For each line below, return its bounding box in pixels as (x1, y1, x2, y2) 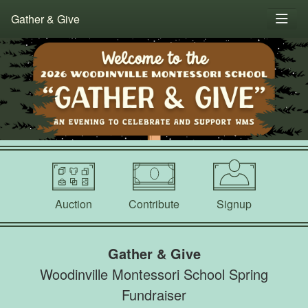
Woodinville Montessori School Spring (40, 263, 268, 284)
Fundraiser (122, 284, 186, 305)
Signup (217, 195, 252, 212)
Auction (55, 195, 93, 212)
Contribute (129, 195, 179, 212)
